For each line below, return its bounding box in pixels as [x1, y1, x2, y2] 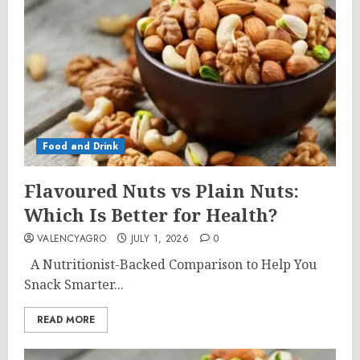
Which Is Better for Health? [24, 202, 278, 227]
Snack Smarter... [24, 276, 124, 293]
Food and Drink [43, 139, 118, 153]
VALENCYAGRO [37, 231, 106, 246]
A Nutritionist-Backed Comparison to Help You [24, 256, 317, 273]
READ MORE [37, 313, 95, 327]
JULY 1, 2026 [130, 231, 190, 246]
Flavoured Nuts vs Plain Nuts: [24, 178, 299, 202]
